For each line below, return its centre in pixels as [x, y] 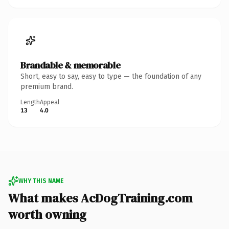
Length [30, 102]
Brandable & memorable [71, 65]
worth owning [47, 214]
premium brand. [47, 86]
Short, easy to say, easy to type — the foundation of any [111, 76]
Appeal [50, 102]
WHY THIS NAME [41, 181]
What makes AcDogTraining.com [100, 198]
